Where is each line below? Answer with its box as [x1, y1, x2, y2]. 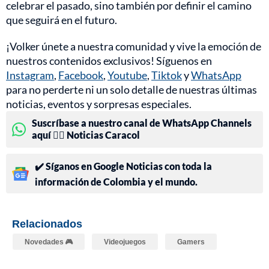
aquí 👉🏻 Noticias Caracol [32, 129, 140, 141]
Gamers [177, 237, 205, 247]
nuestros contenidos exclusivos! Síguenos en [6, 54, 212, 68]
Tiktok [151, 68, 182, 82]
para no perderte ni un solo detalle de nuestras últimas [6, 83, 257, 97]
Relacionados [12, 217, 82, 231]
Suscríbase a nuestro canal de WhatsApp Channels [32, 117, 252, 129]
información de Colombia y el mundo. [35, 176, 198, 188]
